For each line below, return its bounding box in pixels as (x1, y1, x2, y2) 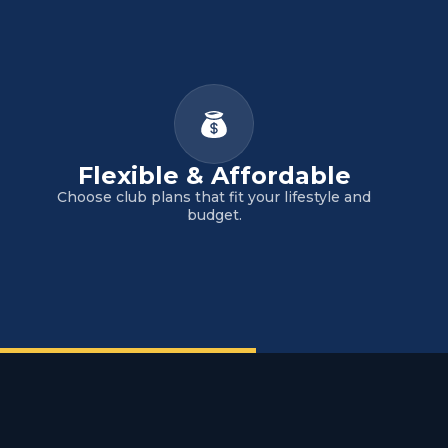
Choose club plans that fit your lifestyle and (57, 188, 371, 206)
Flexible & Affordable (77, 161, 351, 190)
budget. (186, 206, 242, 224)
